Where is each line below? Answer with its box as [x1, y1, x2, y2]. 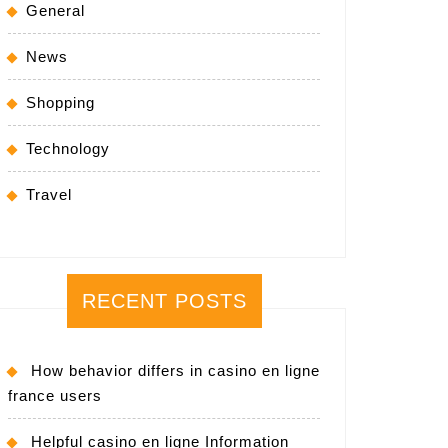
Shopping [26, 93, 95, 111]
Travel [26, 185, 72, 203]
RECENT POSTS [81, 289, 247, 312]
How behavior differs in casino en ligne [31, 361, 320, 379]
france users [8, 386, 102, 404]
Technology [26, 139, 110, 157]
